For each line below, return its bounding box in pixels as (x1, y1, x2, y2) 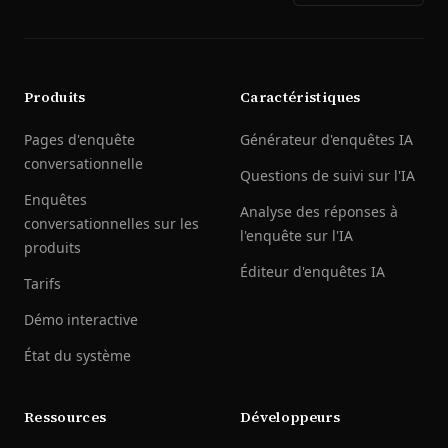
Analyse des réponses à (240, 202, 398, 221)
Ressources (24, 407, 107, 427)
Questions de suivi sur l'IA (240, 166, 415, 185)
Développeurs (240, 407, 341, 427)
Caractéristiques (240, 87, 361, 107)
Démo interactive (24, 310, 138, 329)
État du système (24, 346, 131, 365)
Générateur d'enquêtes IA (240, 130, 413, 149)
